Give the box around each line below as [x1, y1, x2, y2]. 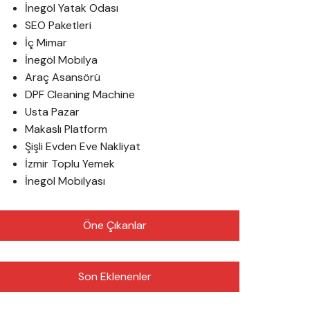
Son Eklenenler [78, 269, 152, 284]
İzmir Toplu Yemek [25, 156, 115, 171]
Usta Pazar [25, 104, 80, 119]
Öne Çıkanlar [83, 218, 147, 232]
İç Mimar [25, 35, 67, 50]
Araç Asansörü [25, 70, 100, 84]
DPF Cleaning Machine [25, 87, 135, 102]
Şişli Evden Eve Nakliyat [25, 139, 140, 154]
